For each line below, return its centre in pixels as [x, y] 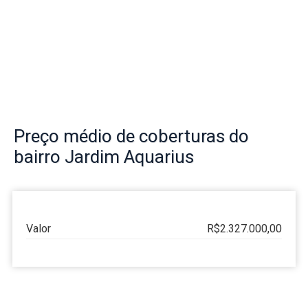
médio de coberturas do [154, 136]
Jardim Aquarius [129, 157]
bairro [39, 157]
